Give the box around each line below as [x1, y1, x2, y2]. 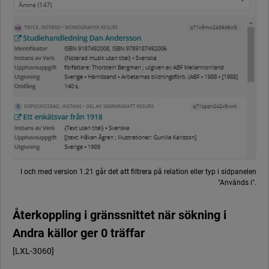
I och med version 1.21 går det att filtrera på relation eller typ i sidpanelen [20, 168, 256, 177]
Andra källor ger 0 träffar [13, 226, 145, 241]
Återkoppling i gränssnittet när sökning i [13, 208, 226, 223]
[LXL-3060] [13, 246, 54, 256]
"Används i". [218, 178, 256, 187]
